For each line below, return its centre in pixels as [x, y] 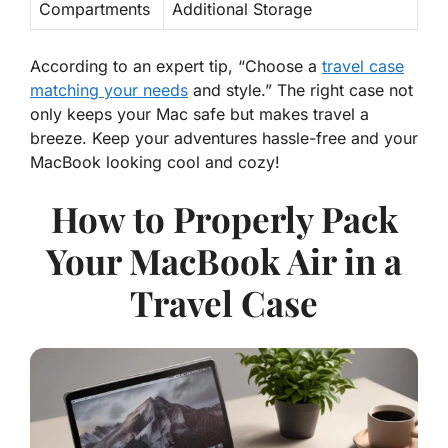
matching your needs [109, 90]
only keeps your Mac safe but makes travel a [199, 114]
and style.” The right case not [300, 90]
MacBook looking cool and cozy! [155, 162]
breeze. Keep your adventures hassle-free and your [224, 138]
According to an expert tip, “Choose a [176, 66]
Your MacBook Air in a [224, 261]
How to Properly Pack [224, 219]
